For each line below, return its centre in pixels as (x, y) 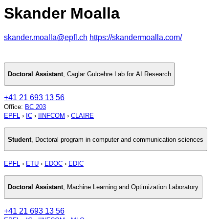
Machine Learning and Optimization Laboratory (133, 187)
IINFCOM (52, 116)
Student (20, 139)
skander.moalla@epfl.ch (46, 37)
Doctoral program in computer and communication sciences (119, 139)
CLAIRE (82, 116)
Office (12, 107)
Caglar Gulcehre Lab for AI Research (119, 74)
